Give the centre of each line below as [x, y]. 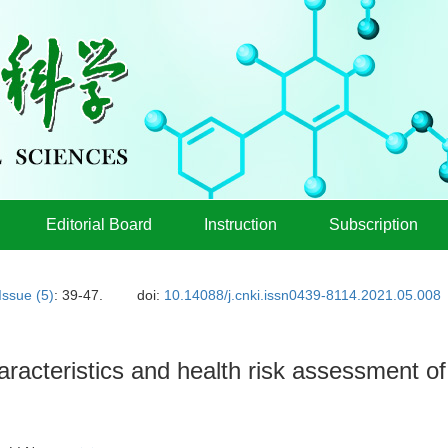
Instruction [240, 224]
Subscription [373, 224]
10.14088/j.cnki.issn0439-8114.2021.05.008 [303, 295]
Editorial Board [99, 224]
